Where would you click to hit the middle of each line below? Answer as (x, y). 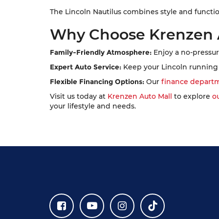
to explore (193, 96)
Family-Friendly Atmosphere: (101, 52)
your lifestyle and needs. (93, 106)
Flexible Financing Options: (97, 82)
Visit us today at (79, 96)
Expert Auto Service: (86, 67)
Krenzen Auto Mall (141, 96)
